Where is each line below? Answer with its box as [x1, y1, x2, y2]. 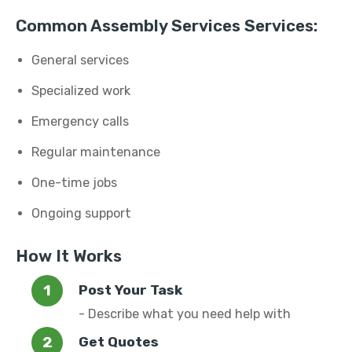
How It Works [16, 247, 122, 266]
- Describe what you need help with [79, 306, 291, 321]
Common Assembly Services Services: [16, 16, 317, 35]
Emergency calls [31, 114, 129, 129]
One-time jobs [31, 175, 117, 190]
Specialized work [31, 83, 130, 98]
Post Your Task [79, 282, 182, 298]
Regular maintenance [31, 145, 160, 159]
